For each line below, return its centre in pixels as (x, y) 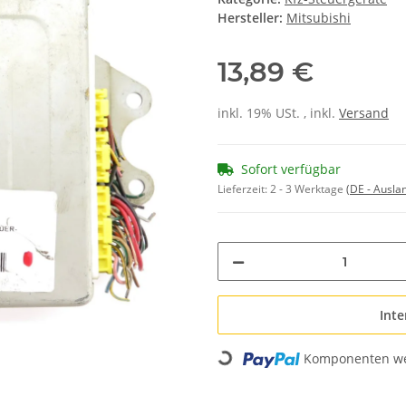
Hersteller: (250, 18)
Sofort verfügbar (291, 169)
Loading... (241, 377)
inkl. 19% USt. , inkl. (278, 113)
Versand (364, 113)
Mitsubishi (319, 18)
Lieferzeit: (244, 189)
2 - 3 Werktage (308, 189)
